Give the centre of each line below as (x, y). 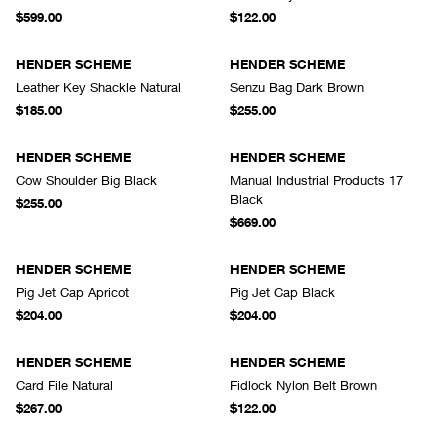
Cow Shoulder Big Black (86, 180)
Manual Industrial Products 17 (316, 180)
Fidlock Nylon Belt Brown (303, 385)
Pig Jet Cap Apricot (72, 292)
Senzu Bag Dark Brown (297, 87)
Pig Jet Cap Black (282, 292)
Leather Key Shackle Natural (98, 87)
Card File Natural (64, 385)
